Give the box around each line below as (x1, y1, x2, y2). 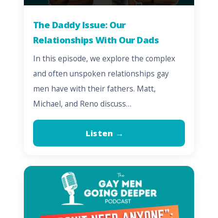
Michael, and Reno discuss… (33, 98, 131, 109)
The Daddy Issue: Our (33, 18, 126, 31)
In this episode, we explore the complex (33, 53, 175, 64)
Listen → (85, 127, 124, 139)
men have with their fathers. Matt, (33, 83, 156, 94)
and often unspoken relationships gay (33, 68, 169, 79)
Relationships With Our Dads (33, 33, 159, 46)
